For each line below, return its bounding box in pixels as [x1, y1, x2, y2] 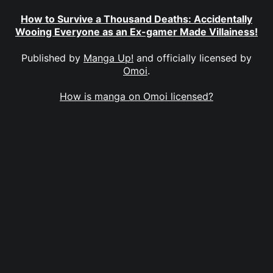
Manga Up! [83, 51, 133, 64]
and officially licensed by [133, 51, 252, 64]
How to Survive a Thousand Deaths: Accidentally [21, 13, 252, 26]
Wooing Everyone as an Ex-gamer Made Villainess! [15, 26, 258, 38]
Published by [21, 51, 83, 64]
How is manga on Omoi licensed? [60, 90, 213, 102]
